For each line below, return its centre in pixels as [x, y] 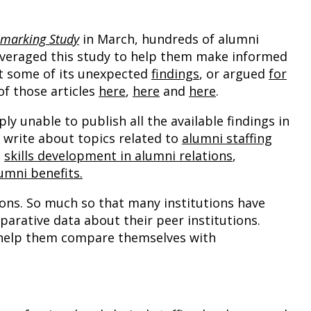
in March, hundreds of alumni [169, 39]
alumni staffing [227, 138]
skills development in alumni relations [118, 156]
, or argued [234, 74]
